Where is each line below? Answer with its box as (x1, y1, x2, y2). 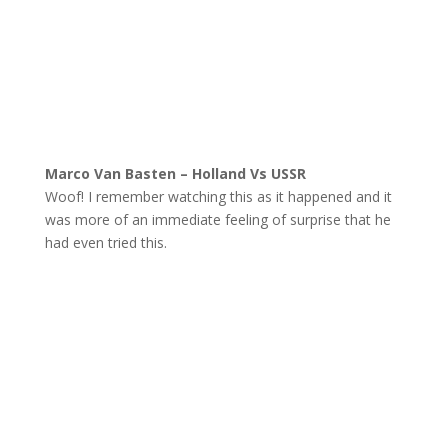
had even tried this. (44, 233, 167, 253)
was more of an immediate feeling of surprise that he (44, 210, 391, 230)
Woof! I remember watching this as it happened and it (44, 187, 392, 207)
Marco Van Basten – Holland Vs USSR (44, 164, 306, 184)
